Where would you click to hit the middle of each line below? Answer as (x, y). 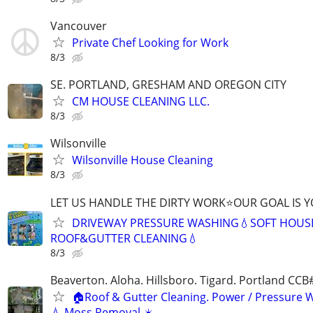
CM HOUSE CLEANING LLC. (141, 102)
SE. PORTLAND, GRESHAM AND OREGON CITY (168, 85)
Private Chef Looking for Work (150, 42)
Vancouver (79, 26)
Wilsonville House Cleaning (143, 160)
